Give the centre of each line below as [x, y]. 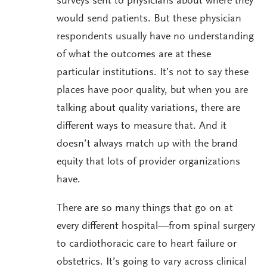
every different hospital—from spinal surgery [156, 227]
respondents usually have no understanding [155, 37]
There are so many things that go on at [145, 209]
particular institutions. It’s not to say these [153, 73]
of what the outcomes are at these [134, 55]
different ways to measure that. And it [142, 127]
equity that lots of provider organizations [148, 162]
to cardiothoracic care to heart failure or [147, 245]
